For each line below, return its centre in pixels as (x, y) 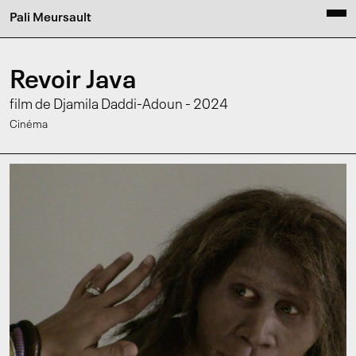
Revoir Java (73, 81)
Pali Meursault (50, 18)
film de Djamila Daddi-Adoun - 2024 (119, 105)
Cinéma (29, 125)
